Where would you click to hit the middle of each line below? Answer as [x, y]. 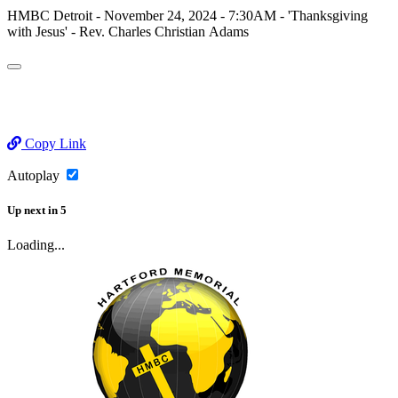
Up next [26, 210]
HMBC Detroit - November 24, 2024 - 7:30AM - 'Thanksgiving [187, 15]
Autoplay [35, 175]
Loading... [36, 245]
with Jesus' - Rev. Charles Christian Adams [128, 31]
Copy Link [54, 143]
